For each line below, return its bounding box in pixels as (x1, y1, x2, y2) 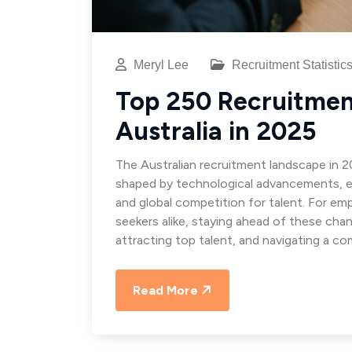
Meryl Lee (130, 57, 192, 71)
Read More (133, 282, 198, 298)
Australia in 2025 (115, 115, 317, 146)
